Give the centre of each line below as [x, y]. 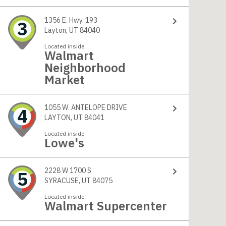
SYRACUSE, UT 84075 [102, 181]
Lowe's [64, 143]
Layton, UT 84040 [90, 30]
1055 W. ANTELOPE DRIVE [87, 107]
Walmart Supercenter [106, 206]
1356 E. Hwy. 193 [72, 20]
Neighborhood [85, 68]
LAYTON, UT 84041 [94, 118]
